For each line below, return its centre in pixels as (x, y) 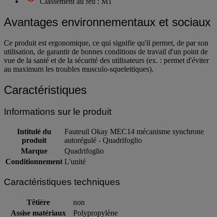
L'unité (75, 162)
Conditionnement (34, 162)
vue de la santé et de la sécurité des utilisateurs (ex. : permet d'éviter (106, 60)
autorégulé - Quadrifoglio (103, 140)
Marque (34, 151)
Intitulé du (34, 132)
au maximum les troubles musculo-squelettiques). (79, 69)
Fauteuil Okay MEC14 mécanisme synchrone (134, 132)
